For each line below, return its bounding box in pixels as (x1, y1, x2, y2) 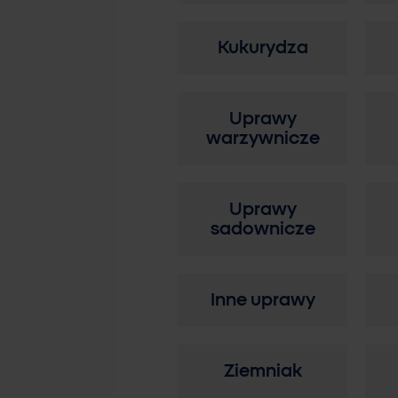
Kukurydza (217, 39, 308, 57)
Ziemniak (223, 362, 302, 380)
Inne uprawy (210, 291, 315, 309)
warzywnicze (205, 130, 320, 147)
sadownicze (210, 220, 315, 238)
